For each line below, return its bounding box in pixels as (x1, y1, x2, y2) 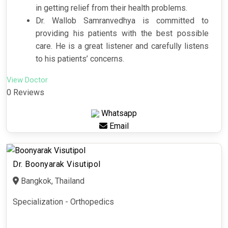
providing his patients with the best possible (36, 28, 209, 38)
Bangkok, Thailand (19, 176, 84, 186)
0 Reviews (7, 87, 44, 97)
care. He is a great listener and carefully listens (36, 41, 209, 51)
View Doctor (7, 75, 48, 84)
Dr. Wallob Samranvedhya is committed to (36, 15, 209, 25)
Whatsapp (99, 108, 137, 118)
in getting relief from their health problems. (36, 3, 187, 13)
